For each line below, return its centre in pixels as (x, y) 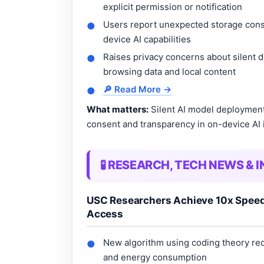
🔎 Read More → (137, 89)
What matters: (118, 109)
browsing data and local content (169, 71)
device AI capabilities (147, 39)
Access (105, 214)
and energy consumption (155, 257)
